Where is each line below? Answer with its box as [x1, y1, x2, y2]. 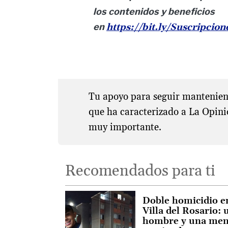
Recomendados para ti [65, 161, 216, 181]
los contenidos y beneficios [93, 6, 215, 17]
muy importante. [88, 121, 161, 133]
